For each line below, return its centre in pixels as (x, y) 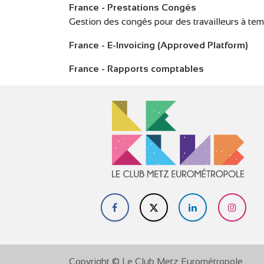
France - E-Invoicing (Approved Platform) (159, 45)
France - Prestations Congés (133, 7)
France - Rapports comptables (136, 69)
